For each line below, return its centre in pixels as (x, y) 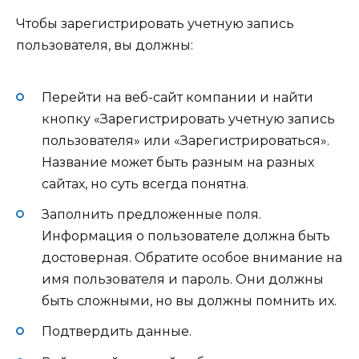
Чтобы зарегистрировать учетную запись (155, 23)
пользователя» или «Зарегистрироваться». (186, 141)
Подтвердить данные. (117, 332)
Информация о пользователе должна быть (186, 236)
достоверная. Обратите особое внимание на (192, 258)
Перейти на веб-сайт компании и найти (177, 97)
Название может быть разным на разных (178, 162)
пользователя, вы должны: (105, 45)
